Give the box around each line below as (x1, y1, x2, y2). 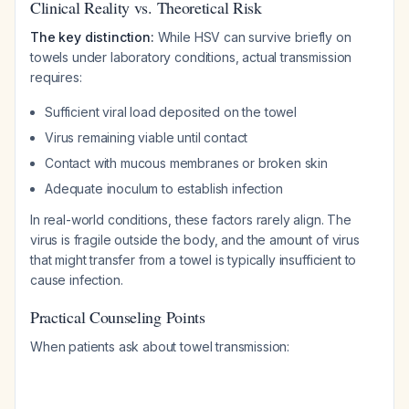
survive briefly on (245, 29, 351, 45)
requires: (30, 69, 82, 85)
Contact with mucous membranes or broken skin (45, 155, 328, 171)
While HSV (153, 29, 225, 45)
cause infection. (30, 272, 123, 288)
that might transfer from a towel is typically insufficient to (30, 252, 357, 267)
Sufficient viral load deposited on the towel (45, 104, 297, 120)
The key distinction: (30, 29, 154, 45)
